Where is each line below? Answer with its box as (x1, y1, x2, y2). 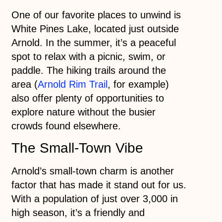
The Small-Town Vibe (11, 140, 143, 156)
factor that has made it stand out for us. (11, 179, 186, 191)
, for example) (107, 78, 169, 90)
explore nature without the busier (11, 106, 156, 117)
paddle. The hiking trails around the (11, 64, 166, 76)
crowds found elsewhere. (11, 120, 121, 131)
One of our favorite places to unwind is (11, 9, 181, 20)
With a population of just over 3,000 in (11, 193, 178, 205)
